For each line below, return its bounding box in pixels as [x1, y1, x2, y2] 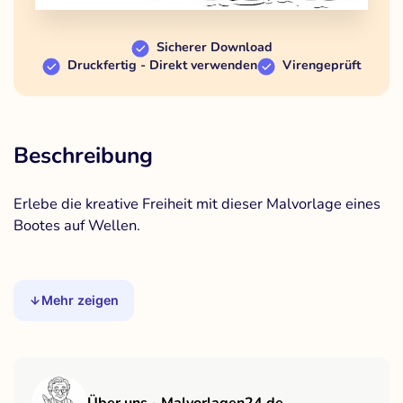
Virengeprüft [282, 57, 361, 75]
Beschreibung [13, 140, 153, 172]
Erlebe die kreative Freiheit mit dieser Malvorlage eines [13, 193, 381, 215]
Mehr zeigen [41, 292, 120, 309]
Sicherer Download [156, 39, 273, 57]
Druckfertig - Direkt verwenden [67, 57, 257, 75]
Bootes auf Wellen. [13, 215, 140, 237]
